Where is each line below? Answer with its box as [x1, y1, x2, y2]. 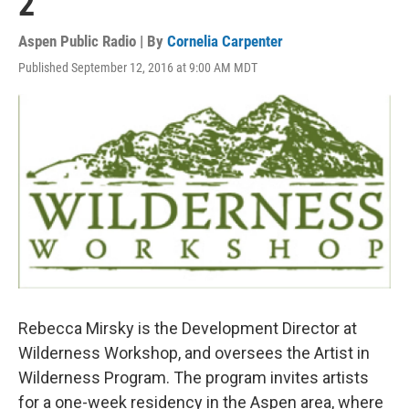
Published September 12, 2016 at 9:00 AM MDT [18, 60, 257, 75]
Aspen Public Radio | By [18, 32, 167, 50]
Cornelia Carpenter [167, 32, 283, 50]
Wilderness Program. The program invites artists [18, 367, 369, 387]
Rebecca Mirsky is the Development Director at [18, 318, 357, 338]
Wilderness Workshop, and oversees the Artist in [18, 342, 370, 362]
